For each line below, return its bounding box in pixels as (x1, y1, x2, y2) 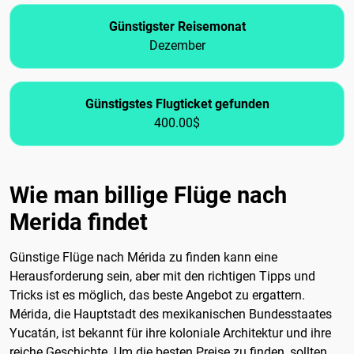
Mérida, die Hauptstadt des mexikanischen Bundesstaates (9, 307, 332, 322)
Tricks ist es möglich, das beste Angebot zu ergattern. (9, 288, 305, 303)
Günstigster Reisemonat (108, 19, 246, 35)
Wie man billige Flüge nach (9, 182, 287, 209)
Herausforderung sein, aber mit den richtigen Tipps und (9, 269, 315, 284)
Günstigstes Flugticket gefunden (85, 96, 269, 112)
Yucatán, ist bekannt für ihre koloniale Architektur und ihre (9, 326, 331, 341)
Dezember (149, 38, 205, 54)
